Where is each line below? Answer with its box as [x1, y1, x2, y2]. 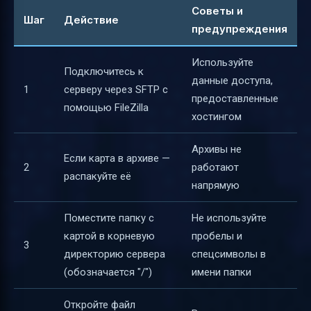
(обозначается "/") [64, 266, 152, 279]
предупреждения [192, 22, 287, 36]
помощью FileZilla [64, 101, 149, 115]
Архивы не [192, 143, 242, 156]
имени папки [192, 266, 251, 279]
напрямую [192, 179, 239, 192]
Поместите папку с [64, 212, 154, 225]
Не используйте [192, 212, 267, 225]
